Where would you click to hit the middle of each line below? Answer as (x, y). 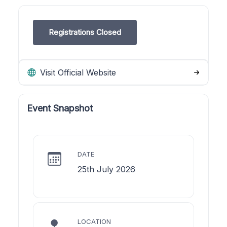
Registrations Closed (85, 32)
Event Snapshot (60, 108)
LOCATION (94, 221)
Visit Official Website (77, 72)
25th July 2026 (106, 169)
